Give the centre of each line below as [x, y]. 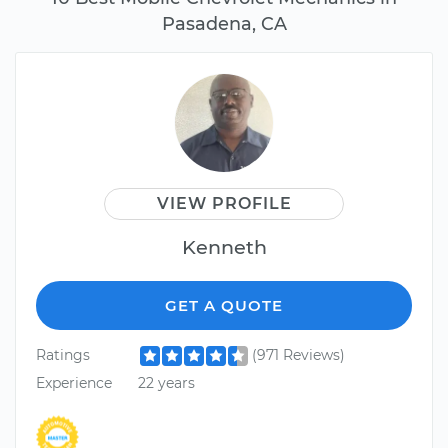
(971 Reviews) [298, 355]
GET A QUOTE [224, 306]
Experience [74, 382]
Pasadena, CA [224, 24]
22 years [166, 382]
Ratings [63, 355]
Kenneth [224, 247]
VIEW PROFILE [224, 204]
